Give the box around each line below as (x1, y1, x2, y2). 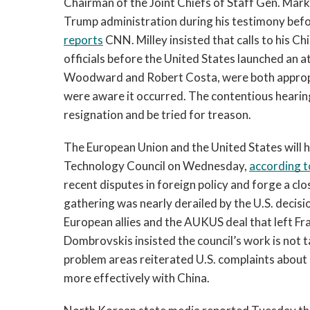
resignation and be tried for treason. (64, 107, 251, 122)
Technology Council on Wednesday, (64, 158, 249, 173)
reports (64, 33, 103, 47)
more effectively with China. (64, 271, 210, 285)
